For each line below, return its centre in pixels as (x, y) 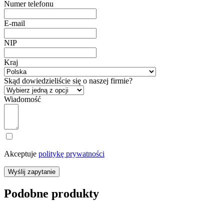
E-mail (14, 23)
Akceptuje (21, 153)
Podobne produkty (51, 193)
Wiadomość (22, 99)
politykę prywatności (71, 153)
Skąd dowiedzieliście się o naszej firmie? (68, 80)
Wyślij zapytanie (32, 171)
